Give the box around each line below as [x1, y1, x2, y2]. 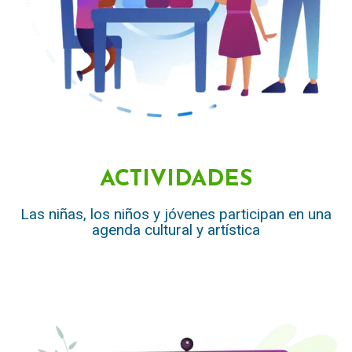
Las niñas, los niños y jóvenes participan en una [20, 204, 332, 223]
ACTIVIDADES [100, 167, 252, 191]
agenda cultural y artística [92, 220, 260, 239]
